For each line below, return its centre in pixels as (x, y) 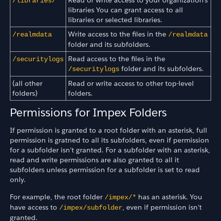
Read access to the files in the (117, 58)
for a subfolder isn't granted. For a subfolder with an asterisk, (110, 150)
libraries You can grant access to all (126, 10)
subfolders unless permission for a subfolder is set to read (105, 170)
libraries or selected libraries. (115, 19)
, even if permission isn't (162, 207)
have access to (35, 207)
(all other (27, 83)
